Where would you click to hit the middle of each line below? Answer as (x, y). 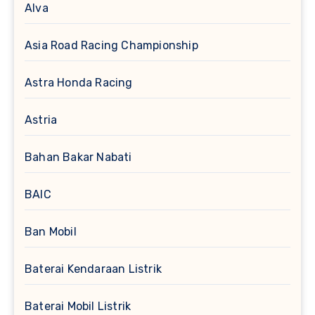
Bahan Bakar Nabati (78, 157)
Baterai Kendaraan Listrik (93, 269)
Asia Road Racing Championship (111, 46)
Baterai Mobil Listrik (78, 307)
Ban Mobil (51, 232)
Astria (41, 120)
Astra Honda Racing (79, 83)
